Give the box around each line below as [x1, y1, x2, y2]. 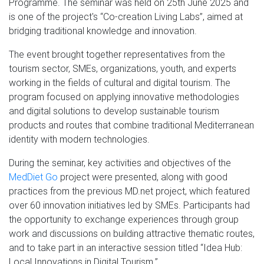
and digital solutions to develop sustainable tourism [9, 104, 219, 117]
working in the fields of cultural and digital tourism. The [9, 76, 230, 88]
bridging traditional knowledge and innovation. [9, 24, 197, 37]
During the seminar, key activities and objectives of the [9, 156, 231, 169]
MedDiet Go [9, 170, 58, 183]
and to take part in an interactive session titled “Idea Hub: [9, 241, 242, 253]
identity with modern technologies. [9, 133, 150, 145]
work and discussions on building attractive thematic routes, [9, 227, 255, 239]
